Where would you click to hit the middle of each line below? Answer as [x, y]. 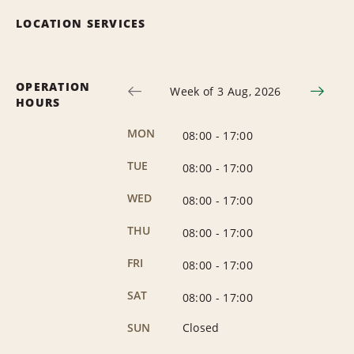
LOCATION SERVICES [81, 23]
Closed [201, 327]
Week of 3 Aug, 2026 [226, 91]
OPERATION [53, 86]
